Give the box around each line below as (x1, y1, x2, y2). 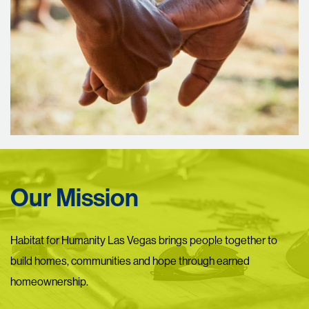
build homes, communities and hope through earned (10, 254, 250, 268)
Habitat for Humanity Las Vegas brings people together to (10, 233, 277, 248)
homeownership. (10, 275, 88, 289)
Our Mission (10, 183, 139, 213)
